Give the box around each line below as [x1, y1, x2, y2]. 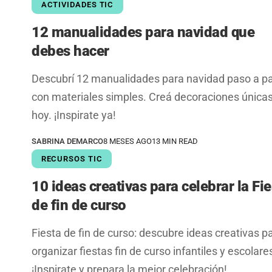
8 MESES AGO [103, 137, 152, 146]
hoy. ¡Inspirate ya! [32, 109, 116, 122]
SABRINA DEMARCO [32, 137, 103, 146]
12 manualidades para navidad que [32, 24, 255, 41]
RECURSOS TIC [41, 154, 103, 164]
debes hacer [32, 42, 109, 60]
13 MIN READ [152, 137, 198, 146]
